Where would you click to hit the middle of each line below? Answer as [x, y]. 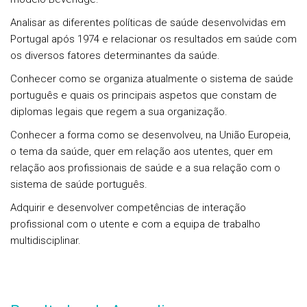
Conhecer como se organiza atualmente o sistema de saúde [152, 79]
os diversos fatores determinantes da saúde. [115, 56]
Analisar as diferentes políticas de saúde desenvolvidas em [148, 23]
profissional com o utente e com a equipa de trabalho [135, 224]
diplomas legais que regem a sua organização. [119, 112]
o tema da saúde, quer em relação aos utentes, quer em [142, 151]
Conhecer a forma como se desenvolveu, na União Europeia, [150, 135]
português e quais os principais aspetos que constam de [144, 95]
